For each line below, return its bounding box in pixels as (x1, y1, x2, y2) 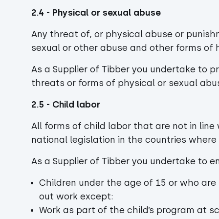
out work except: (39, 191, 116, 202)
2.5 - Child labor (31, 99, 103, 110)
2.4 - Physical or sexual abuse (31, 7, 161, 18)
